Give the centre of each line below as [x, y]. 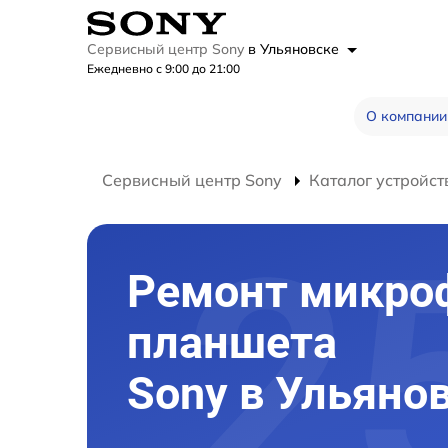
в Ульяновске [295, 49]
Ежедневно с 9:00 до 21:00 [163, 68]
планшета [232, 342]
